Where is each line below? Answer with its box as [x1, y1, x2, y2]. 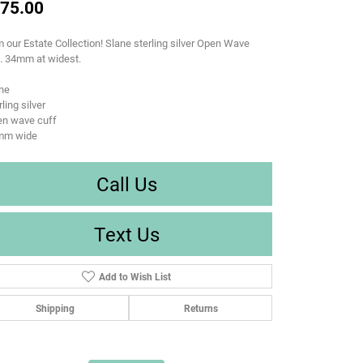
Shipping [35, 301, 75, 315]
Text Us [93, 221, 160, 248]
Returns [183, 301, 218, 315]
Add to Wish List [98, 270, 171, 284]
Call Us [96, 171, 157, 198]
